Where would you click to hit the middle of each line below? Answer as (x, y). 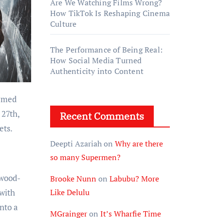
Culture (64, 24)
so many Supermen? (85, 157)
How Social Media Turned (96, 60)
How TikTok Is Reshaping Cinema (110, 13)
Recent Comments (102, 116)
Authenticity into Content (97, 71)
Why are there (139, 144)
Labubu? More (134, 179)
